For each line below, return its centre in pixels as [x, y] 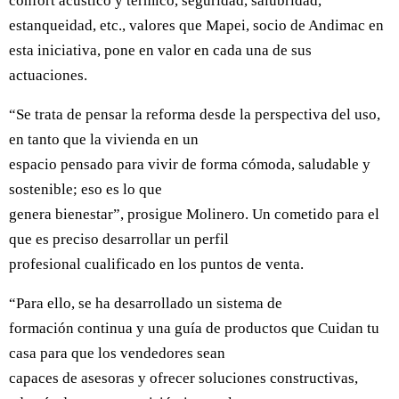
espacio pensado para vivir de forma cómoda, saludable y [190, 164]
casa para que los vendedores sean [117, 353]
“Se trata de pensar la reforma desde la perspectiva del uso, [195, 114]
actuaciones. [48, 75]
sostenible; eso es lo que [85, 189]
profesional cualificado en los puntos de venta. [156, 264]
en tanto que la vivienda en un [104, 139]
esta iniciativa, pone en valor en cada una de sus [160, 50]
